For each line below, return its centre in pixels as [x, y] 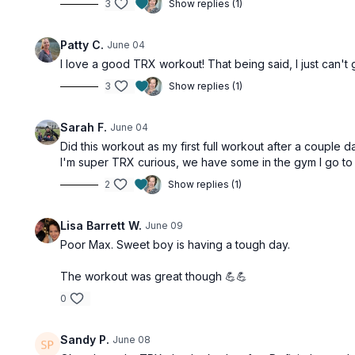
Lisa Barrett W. [101, 225]
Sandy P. [85, 340]
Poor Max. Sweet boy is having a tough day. [176, 244]
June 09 [164, 225]
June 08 [132, 340]
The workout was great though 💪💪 [154, 276]
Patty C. [82, 45]
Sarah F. [84, 127]
